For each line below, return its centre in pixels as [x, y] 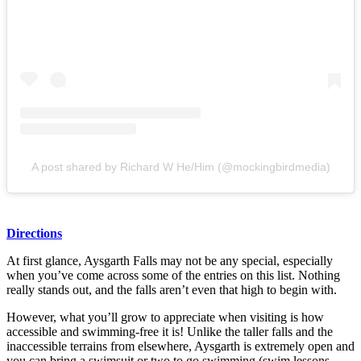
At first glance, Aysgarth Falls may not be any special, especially [170, 261]
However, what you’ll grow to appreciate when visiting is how [165, 317]
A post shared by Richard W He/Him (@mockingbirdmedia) [180, 167]
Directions [34, 234]
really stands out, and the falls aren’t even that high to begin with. [172, 290]
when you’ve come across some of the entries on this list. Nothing [173, 276]
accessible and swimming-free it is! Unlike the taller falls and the [170, 332]
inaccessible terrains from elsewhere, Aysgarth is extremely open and [180, 346]
